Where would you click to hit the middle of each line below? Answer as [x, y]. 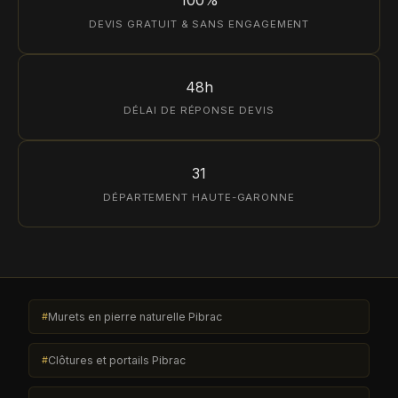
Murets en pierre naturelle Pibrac [135, 316]
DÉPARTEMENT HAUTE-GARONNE [199, 198]
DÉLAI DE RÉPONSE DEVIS [199, 111]
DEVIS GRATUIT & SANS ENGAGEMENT [199, 24]
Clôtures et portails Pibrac [117, 360]
